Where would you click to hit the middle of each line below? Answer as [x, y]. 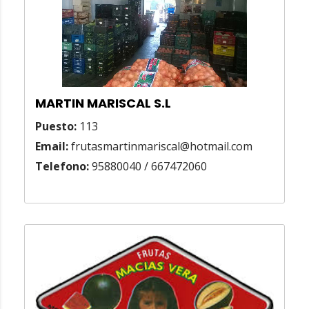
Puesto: [56, 127]
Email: [52, 147]
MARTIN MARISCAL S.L [103, 103]
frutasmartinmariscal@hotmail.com [160, 147]
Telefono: [62, 167]
